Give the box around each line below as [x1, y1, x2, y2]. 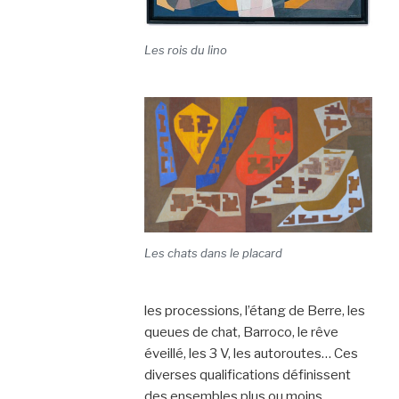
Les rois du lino [143, 42, 227, 57]
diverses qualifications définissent [143, 367, 351, 383]
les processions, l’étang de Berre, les [143, 303, 365, 319]
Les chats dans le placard [143, 246, 282, 260]
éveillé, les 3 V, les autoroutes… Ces [143, 346, 358, 362]
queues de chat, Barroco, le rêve [143, 324, 338, 340]
